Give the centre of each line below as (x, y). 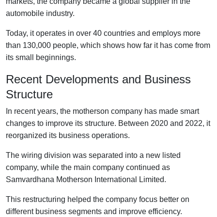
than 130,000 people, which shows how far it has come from (108, 45)
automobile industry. (40, 13)
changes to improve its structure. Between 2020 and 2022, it (108, 123)
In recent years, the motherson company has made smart (102, 111)
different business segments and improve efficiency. (94, 211)
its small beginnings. (41, 57)
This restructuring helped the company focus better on (98, 199)
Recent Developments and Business (98, 79)
